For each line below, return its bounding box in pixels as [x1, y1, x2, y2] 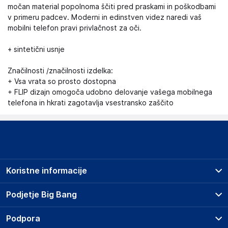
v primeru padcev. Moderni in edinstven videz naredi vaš [8, 13, 202, 21]
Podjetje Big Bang [6, 190, 77, 199]
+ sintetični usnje [8, 45, 65, 53]
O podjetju [18, 210, 54, 218]
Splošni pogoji [18, 200, 66, 208]
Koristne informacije [6, 166, 87, 176]
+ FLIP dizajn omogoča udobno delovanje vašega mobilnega [8, 88, 212, 96]
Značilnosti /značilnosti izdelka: [8, 67, 113, 75]
